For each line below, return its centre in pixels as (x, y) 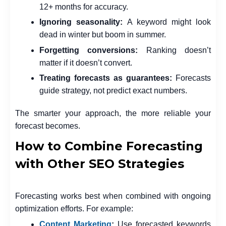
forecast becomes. (48, 126)
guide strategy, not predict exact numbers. (113, 91)
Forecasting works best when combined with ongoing (113, 196)
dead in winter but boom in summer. (103, 35)
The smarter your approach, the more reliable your (113, 114)
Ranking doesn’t (175, 50)
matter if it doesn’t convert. (86, 63)
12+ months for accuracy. (84, 7)
